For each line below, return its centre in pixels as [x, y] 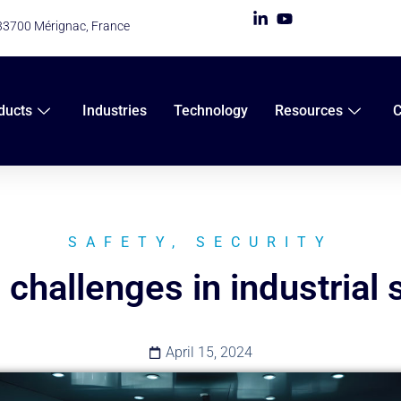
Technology [210, 111]
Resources [308, 111]
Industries [114, 111]
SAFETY [120, 243]
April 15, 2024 [209, 353]
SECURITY [264, 243]
